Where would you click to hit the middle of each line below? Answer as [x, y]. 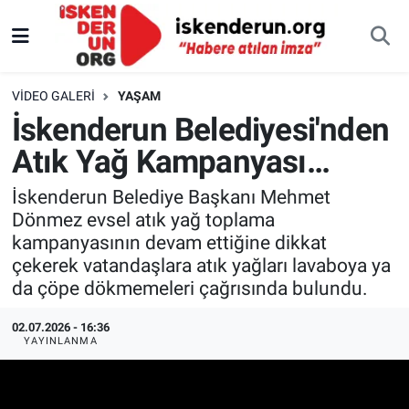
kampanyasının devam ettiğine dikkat [169, 243]
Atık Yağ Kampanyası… [170, 162]
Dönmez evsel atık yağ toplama [143, 220]
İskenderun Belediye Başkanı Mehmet [171, 197]
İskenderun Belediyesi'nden [200, 130]
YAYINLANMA [60, 341]
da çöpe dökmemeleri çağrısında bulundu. [189, 288]
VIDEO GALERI [53, 96]
